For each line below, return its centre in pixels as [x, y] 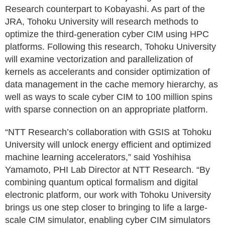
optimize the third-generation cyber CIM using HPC [107, 34]
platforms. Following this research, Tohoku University [110, 47]
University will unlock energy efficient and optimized [108, 145]
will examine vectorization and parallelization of [99, 59]
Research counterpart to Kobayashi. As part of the [105, 9]
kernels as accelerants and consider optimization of [107, 72]
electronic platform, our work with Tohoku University [108, 195]
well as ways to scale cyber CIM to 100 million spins [109, 97]
